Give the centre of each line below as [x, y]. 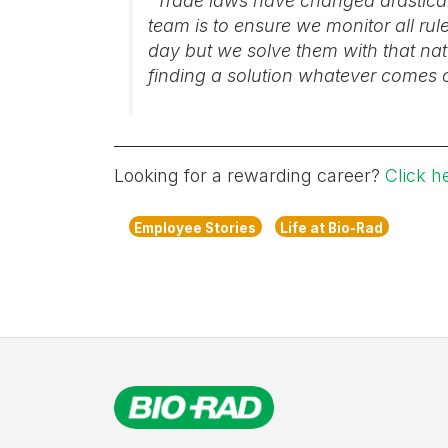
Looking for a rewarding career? [249, 176]
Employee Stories [195, 227]
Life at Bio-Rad [332, 227]
